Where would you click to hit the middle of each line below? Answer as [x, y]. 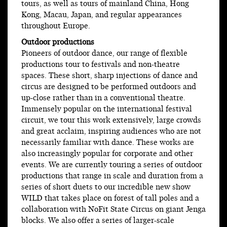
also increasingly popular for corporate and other [107, 154]
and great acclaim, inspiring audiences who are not [111, 132]
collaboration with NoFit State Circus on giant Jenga [113, 210]
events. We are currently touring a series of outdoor [112, 165]
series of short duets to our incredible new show [106, 187]
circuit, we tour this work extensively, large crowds [111, 121]
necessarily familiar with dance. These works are [108, 143]
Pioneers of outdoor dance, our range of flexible [104, 54]
